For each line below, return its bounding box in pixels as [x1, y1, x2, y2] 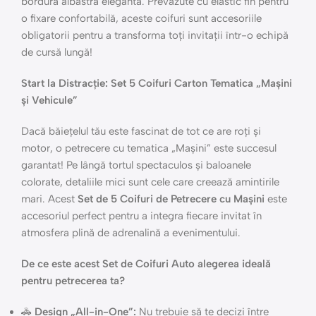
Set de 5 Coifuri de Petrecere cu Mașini [78, 193, 265, 205]
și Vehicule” [21, 94, 78, 107]
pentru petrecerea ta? [21, 274, 125, 287]
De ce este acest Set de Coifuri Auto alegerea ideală [21, 257, 271, 270]
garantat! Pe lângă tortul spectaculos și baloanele [21, 159, 251, 171]
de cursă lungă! [21, 46, 92, 59]
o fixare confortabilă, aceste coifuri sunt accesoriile [21, 12, 262, 25]
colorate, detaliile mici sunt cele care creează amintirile [21, 176, 279, 188]
